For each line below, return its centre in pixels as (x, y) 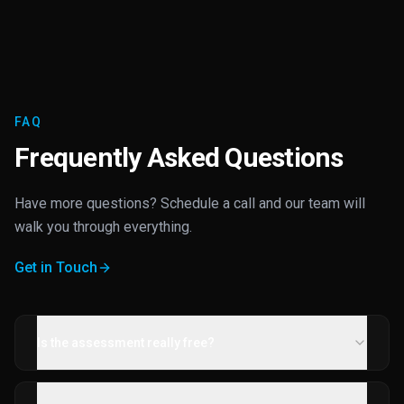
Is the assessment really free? (126, 343)
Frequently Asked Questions (179, 157)
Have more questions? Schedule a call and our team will (190, 203)
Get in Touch (56, 267)
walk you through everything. (103, 227)
